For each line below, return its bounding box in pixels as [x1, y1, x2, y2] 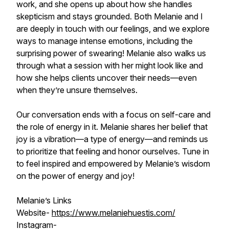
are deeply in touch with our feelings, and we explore [16, 24, 210, 34]
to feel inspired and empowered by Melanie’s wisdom [16, 158, 210, 169]
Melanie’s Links [16, 195, 72, 205]
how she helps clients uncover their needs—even [16, 73, 197, 83]
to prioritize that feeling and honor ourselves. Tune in [16, 146, 209, 156]
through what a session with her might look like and [16, 60, 203, 71]
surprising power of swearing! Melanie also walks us [16, 48, 206, 58]
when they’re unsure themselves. [16, 85, 138, 95]
